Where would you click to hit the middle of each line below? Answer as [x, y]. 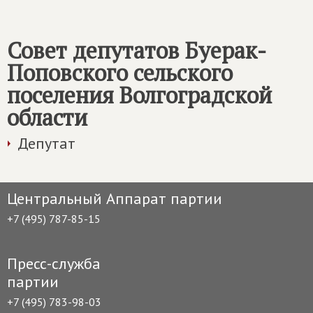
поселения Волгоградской [139, 95]
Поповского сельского [120, 73]
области [47, 117]
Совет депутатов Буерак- [137, 50]
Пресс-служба [54, 263]
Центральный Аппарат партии [115, 198]
